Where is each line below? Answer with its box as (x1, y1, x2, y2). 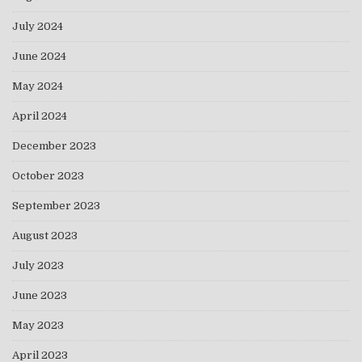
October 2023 (12, 170, 84, 183)
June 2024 (12, 50, 66, 63)
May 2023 (12, 319, 64, 332)
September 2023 (12, 200, 100, 213)
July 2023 (12, 259, 64, 272)
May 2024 (12, 80, 63, 93)
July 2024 (12, 20, 63, 33)
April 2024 (12, 110, 67, 123)
